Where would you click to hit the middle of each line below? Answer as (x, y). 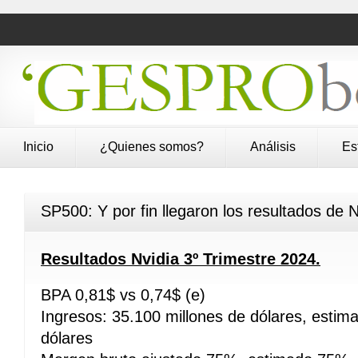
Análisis (273, 147)
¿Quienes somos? (152, 147)
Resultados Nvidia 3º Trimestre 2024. (181, 259)
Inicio (38, 147)
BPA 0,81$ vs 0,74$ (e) (123, 295)
